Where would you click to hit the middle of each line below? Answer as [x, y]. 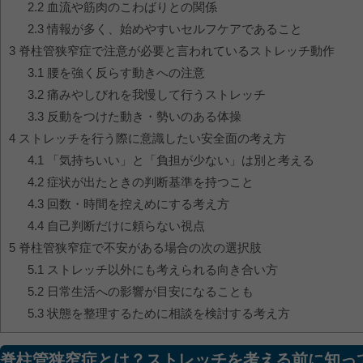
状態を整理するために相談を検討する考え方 [167, 314]
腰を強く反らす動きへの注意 [124, 73]
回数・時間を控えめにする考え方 [136, 204]
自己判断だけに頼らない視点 [124, 226]
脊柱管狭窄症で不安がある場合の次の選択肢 [139, 248]
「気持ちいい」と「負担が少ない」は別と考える [179, 160]
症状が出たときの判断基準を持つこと [148, 182]
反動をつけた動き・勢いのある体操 [142, 117]
